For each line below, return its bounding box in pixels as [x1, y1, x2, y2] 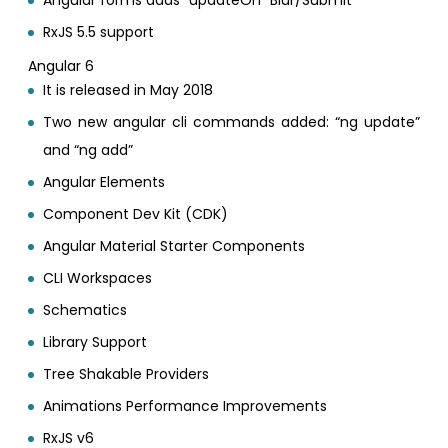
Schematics [43, 299, 128, 320]
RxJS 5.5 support [43, 21, 155, 42]
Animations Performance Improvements [43, 395, 328, 416]
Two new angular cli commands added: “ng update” [43, 111, 420, 132]
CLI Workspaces [43, 267, 153, 288]
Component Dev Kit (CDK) [43, 203, 229, 224]
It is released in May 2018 [43, 79, 214, 100]
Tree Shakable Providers [43, 363, 210, 384]
